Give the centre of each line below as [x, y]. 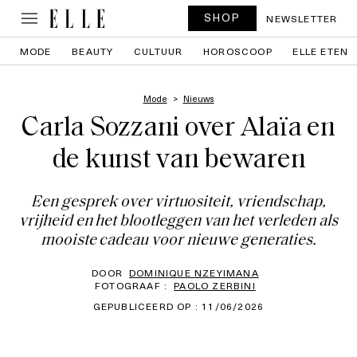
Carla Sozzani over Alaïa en [178, 129]
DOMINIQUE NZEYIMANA [194, 273]
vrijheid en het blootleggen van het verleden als [178, 222]
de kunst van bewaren [178, 161]
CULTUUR [159, 51]
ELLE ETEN [321, 51]
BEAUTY [93, 51]
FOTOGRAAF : [131, 285]
